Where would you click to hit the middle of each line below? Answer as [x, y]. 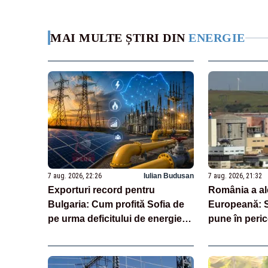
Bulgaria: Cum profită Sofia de [116, 204]
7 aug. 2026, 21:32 [235, 176]
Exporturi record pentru [101, 190]
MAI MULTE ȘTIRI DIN [119, 38]
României [69, 233]
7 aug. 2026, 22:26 [75, 176]
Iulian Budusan [168, 176]
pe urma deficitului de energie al [120, 218]
